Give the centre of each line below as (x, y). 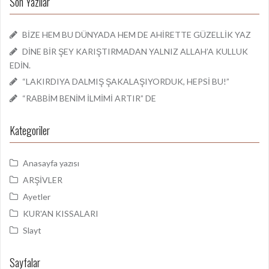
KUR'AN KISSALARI (61, 213)
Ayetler (37, 197)
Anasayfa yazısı (51, 163)
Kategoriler (30, 130)
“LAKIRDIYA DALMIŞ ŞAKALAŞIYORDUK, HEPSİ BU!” (126, 81)
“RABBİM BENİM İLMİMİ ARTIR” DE (89, 98)
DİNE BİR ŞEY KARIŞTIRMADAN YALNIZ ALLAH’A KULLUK (135, 51)
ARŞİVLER (43, 180)
